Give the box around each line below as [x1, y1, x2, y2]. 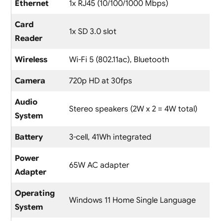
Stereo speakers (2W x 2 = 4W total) [69, 104, 197, 114]
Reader [14, 34, 42, 44]
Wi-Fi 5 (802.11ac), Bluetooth [69, 55, 169, 65]
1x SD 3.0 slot [69, 27, 116, 37]
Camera [14, 76, 45, 86]
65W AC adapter [69, 160, 129, 171]
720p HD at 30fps [69, 76, 132, 86]
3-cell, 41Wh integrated [69, 132, 151, 143]
